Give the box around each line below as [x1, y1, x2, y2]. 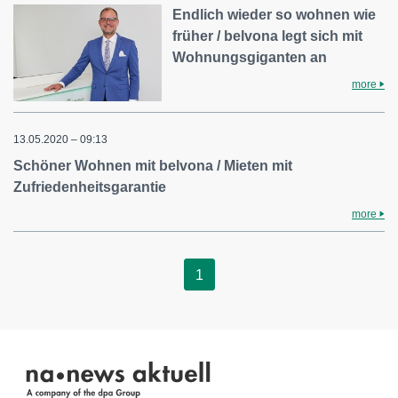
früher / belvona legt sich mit [172, 28, 363, 44]
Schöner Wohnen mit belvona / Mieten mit [13, 158, 292, 174]
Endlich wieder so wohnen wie [172, 6, 377, 22]
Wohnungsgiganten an [172, 49, 328, 65]
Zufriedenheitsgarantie [13, 179, 166, 195]
